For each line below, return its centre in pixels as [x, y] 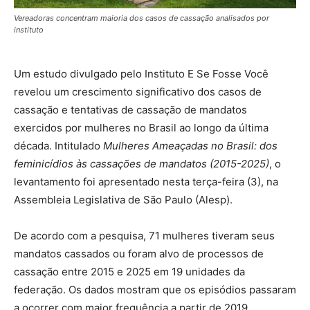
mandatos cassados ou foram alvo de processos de [139, 254]
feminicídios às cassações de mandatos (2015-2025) [142, 164]
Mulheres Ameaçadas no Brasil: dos [190, 146]
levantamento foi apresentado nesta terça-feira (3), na [146, 182]
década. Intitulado [58, 146]
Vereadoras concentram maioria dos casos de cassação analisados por [142, 18]
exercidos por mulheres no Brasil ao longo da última [141, 128]
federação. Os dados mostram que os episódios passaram [155, 290]
